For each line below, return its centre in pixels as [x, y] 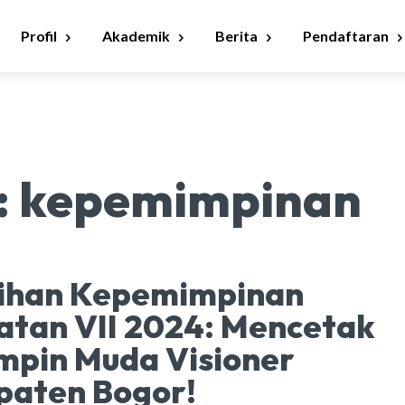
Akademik [136, 36]
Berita [236, 36]
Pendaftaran [346, 36]
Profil [39, 36]
